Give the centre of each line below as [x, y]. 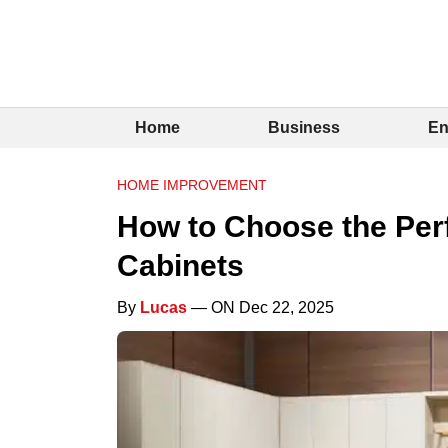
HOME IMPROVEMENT [192, 184]
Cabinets [180, 265]
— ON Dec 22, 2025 [260, 307]
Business [304, 127]
